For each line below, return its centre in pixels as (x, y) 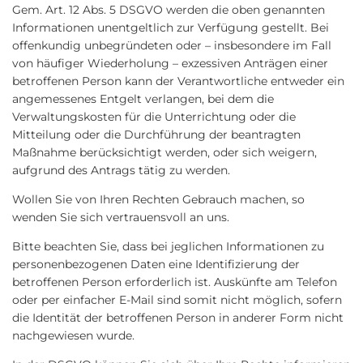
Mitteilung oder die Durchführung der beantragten (156, 135)
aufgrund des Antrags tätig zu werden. (121, 170)
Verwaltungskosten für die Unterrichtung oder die (154, 117)
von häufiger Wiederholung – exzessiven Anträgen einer (170, 63)
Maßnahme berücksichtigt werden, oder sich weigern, (164, 152)
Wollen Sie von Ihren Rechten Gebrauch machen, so (158, 199)
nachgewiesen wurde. (73, 335)
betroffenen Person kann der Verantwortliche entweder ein (178, 81)
